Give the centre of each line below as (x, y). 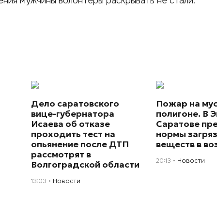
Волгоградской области (85, 164)
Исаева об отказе (71, 124)
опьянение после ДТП (80, 144)
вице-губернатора (73, 114)
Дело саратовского (75, 103)
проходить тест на (73, 134)
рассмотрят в (61, 154)
